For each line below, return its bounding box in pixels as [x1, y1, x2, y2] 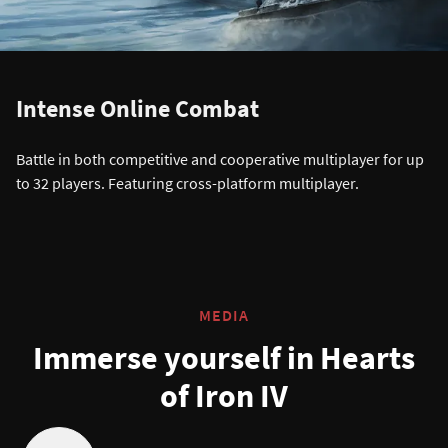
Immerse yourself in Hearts [33, 338, 415, 379]
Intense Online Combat [16, 93, 259, 125]
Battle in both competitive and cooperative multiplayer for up [16, 149, 424, 170]
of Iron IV [160, 376, 288, 417]
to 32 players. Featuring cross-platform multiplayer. [16, 173, 359, 194]
